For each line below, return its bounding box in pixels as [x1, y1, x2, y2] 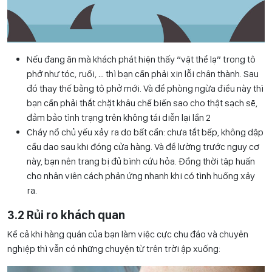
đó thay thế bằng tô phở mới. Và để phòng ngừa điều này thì [27, 82, 263, 94]
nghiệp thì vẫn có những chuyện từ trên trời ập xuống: [7, 242, 220, 254]
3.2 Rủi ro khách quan [7, 207, 125, 222]
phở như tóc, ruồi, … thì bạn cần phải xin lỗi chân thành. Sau [27, 67, 259, 80]
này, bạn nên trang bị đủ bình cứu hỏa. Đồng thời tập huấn [27, 155, 255, 167]
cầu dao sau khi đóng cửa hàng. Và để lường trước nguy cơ [27, 140, 259, 152]
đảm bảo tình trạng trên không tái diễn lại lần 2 [27, 111, 211, 123]
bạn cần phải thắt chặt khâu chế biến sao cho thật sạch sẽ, [27, 97, 257, 109]
